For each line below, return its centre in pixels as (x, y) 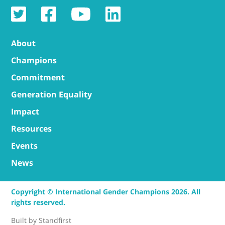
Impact (25, 112)
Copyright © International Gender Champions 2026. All (106, 192)
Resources (32, 129)
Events (25, 146)
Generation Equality (52, 95)
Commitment (38, 78)
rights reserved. (38, 202)
